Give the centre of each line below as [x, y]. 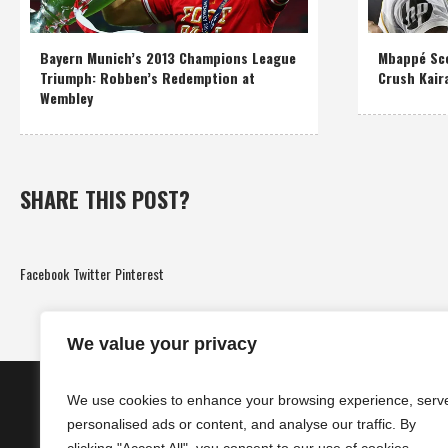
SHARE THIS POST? [105, 199]
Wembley [66, 98]
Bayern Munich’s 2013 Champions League [168, 58]
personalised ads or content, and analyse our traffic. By [241, 424]
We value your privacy [162, 344]
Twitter [92, 274]
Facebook [44, 274]
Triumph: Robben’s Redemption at [147, 78]
